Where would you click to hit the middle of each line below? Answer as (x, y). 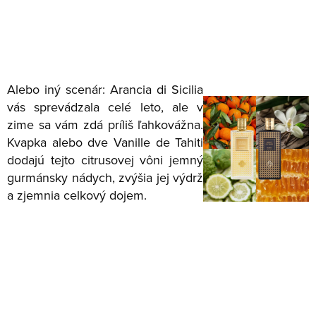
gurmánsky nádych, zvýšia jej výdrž (105, 177)
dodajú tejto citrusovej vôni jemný (105, 159)
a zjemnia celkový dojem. (77, 195)
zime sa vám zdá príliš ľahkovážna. (105, 124)
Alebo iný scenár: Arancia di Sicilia (105, 89)
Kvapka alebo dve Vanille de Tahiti (105, 142)
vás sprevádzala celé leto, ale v (105, 107)
